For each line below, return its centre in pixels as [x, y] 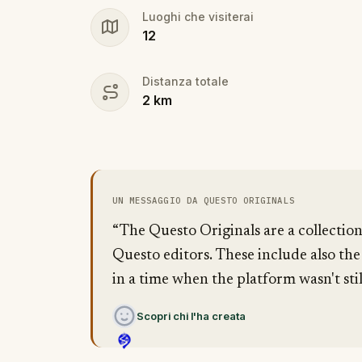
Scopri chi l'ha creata [191, 316]
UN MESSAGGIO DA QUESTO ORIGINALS [204, 200]
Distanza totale [185, 81]
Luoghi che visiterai [198, 17]
